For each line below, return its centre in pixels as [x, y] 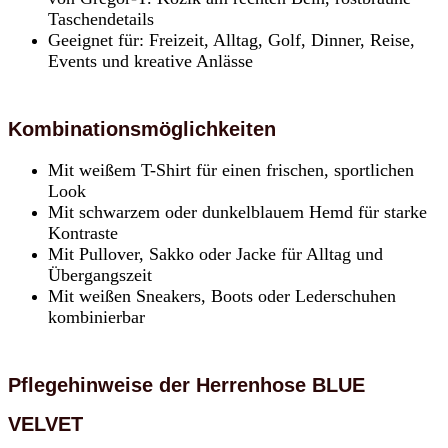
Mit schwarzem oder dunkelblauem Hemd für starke [237, 211]
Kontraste [83, 232]
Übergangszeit [100, 274]
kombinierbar [96, 316]
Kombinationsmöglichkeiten [142, 128]
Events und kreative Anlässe [150, 60]
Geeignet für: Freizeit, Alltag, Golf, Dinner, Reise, [231, 39]
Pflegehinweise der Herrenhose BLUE [186, 384]
